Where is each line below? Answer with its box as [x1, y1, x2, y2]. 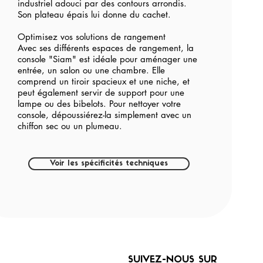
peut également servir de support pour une [18, 87, 184, 98]
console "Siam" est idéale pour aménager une [18, 53, 197, 65]
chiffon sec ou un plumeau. [18, 120, 122, 131]
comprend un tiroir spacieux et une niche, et [18, 76, 190, 87]
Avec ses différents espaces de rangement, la [18, 42, 194, 53]
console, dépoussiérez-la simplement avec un [18, 109, 191, 120]
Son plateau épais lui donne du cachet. [18, 9, 171, 20]
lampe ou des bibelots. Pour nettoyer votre [18, 98, 181, 109]
